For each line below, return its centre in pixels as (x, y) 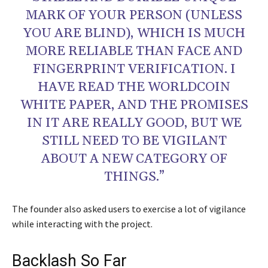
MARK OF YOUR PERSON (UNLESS (134, 16)
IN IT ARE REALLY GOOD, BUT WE (134, 124)
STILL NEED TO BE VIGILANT (134, 141)
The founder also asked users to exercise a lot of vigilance (129, 209)
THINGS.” (134, 177)
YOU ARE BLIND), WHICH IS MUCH (134, 34)
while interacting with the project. (82, 224)
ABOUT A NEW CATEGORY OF (134, 159)
